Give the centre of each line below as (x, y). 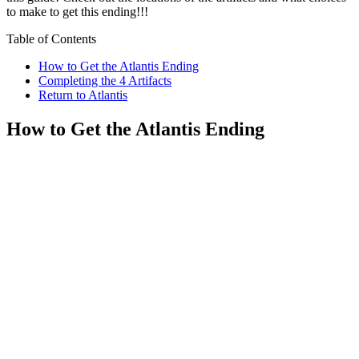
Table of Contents (51, 38)
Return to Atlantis (83, 95)
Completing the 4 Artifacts (105, 80)
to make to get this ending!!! (77, 11)
